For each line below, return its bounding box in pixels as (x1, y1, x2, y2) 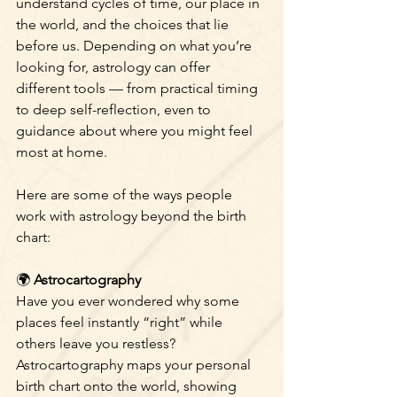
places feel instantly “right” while (16, 314, 226, 331)
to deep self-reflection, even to (16, 101, 214, 119)
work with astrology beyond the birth (16, 207, 250, 225)
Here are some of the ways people (16, 186, 236, 204)
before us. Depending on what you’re (16, 37, 255, 55)
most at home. (16, 144, 107, 161)
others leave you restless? (16, 335, 179, 353)
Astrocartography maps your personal (16, 356, 254, 374)
